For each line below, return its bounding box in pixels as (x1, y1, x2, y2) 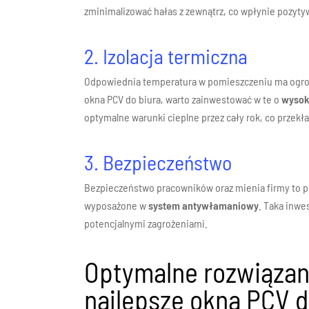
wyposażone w (84, 199, 149, 212)
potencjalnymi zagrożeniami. (84, 217, 208, 230)
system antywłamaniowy (148, 199, 259, 212)
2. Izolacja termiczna (84, 43, 248, 68)
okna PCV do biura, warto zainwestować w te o (84, 92, 282, 106)
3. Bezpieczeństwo (84, 150, 232, 175)
